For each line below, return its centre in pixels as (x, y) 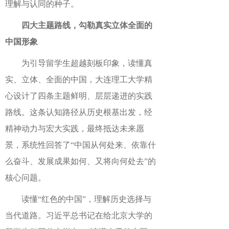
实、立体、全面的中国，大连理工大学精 (79, 79)
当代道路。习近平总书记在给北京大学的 (79, 215)
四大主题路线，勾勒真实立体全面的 (87, 25)
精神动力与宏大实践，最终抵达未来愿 (75, 129)
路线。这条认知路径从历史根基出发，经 (79, 112)
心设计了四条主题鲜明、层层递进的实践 (79, 96)
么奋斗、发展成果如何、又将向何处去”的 (81, 161)
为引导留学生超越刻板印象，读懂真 (87, 63)
